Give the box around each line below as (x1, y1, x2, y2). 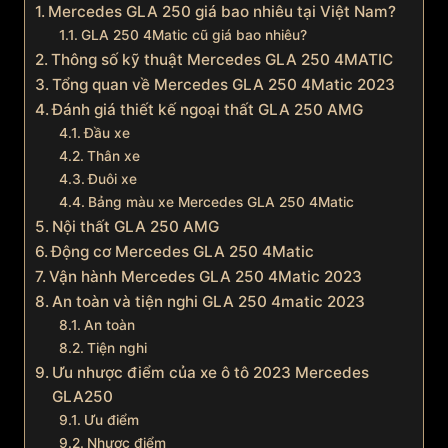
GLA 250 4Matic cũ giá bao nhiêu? (80, 27, 307, 44)
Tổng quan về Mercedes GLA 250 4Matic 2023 (52, 75, 396, 95)
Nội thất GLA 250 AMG (52, 217, 220, 237)
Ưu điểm (83, 412, 139, 429)
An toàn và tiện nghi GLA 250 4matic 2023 (52, 292, 366, 312)
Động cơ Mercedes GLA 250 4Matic (51, 242, 315, 262)
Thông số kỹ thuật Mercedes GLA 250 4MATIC (51, 50, 394, 70)
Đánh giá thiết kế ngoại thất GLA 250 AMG (52, 100, 364, 120)
